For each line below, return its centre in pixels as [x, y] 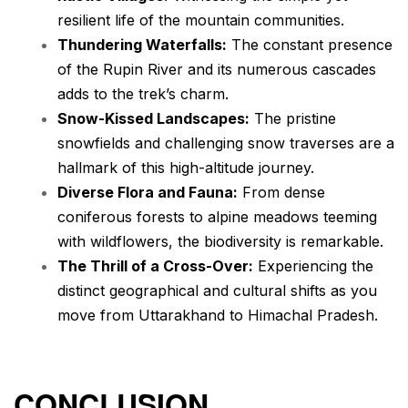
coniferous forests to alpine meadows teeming [217, 216]
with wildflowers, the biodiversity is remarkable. [220, 241]
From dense [281, 192]
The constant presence [310, 44]
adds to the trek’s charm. [143, 93]
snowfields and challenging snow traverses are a [226, 143]
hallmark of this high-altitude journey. [186, 167]
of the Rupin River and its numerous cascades [217, 69]
